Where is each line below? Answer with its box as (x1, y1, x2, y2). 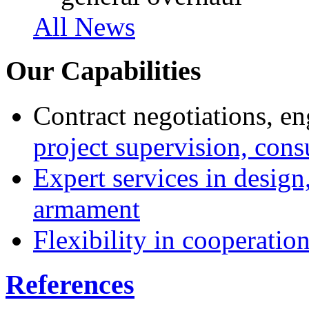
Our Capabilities (6, 55, 201, 87)
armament (33, 194, 140, 224)
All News (33, 11, 135, 41)
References (6, 268, 134, 300)
